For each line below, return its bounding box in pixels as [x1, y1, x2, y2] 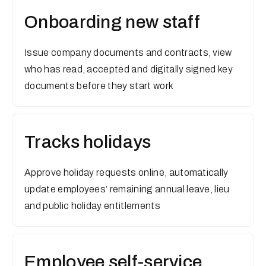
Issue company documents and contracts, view [24, 47, 232, 58]
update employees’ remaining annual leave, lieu [24, 184, 230, 194]
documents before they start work [24, 81, 174, 91]
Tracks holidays [24, 132, 151, 151]
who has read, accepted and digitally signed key [24, 64, 233, 74]
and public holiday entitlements [24, 201, 160, 211]
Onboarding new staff [24, 12, 200, 31]
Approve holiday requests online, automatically [24, 167, 229, 178]
